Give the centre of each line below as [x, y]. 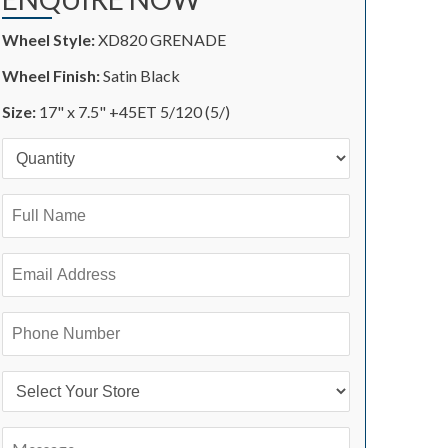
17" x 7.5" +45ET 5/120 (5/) [134, 111]
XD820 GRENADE [161, 39]
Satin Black [141, 75]
